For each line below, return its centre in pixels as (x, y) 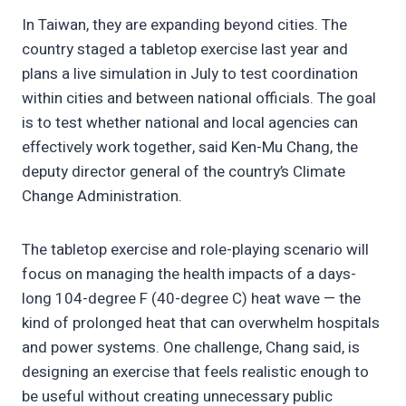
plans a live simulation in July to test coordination (190, 74)
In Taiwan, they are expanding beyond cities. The (184, 25)
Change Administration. (104, 197)
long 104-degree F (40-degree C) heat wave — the (191, 299)
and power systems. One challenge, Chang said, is (191, 348)
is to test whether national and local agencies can (190, 123)
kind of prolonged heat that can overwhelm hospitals (201, 324)
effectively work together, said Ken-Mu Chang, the (190, 148)
